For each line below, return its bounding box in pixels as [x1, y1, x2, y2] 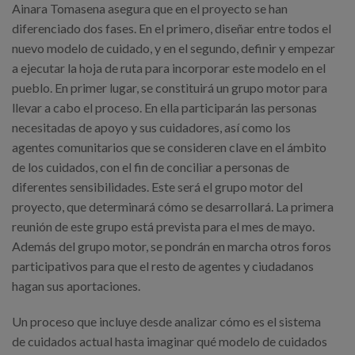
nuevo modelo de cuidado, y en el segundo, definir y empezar [12, 40, 335, 56]
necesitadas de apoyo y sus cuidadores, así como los [12, 120, 291, 136]
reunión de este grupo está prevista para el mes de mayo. [12, 219, 315, 235]
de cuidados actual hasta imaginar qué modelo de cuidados [12, 334, 327, 349]
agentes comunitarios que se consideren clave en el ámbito [12, 139, 326, 155]
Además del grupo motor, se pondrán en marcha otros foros [12, 239, 331, 254]
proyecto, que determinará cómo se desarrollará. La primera [12, 199, 334, 215]
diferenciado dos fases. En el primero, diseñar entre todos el [12, 21, 331, 36]
